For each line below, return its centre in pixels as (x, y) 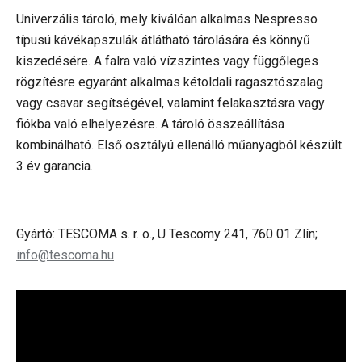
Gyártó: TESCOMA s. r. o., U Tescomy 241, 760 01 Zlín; (167, 234)
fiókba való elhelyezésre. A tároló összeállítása (150, 124)
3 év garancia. (56, 166)
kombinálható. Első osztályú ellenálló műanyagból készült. (180, 145)
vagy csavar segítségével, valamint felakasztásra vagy (170, 103)
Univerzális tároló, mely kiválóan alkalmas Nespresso (167, 19)
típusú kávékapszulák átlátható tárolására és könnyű (163, 40)
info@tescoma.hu (65, 255)
